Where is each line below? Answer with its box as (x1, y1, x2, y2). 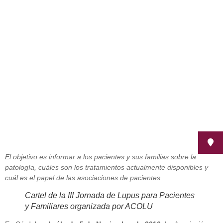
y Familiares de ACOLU (5, 5, 139, 20)
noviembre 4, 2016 (14, 30, 74, 38)
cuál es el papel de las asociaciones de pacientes (5, 174, 160, 182)
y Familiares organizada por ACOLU (25, 202, 153, 211)
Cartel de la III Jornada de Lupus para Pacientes (25, 191, 195, 200)
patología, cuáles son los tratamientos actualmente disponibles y (5, 163, 208, 171)
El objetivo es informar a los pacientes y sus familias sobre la (5, 153, 196, 161)
